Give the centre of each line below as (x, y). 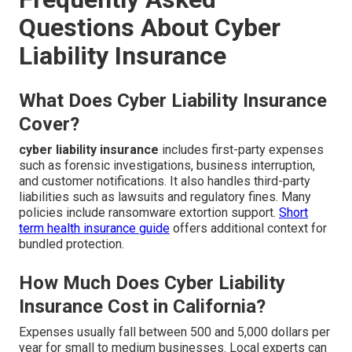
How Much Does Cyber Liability (152, 283)
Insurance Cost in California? (142, 307)
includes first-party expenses (241, 150)
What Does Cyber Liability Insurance (173, 101)
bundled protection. (71, 244)
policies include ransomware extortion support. (149, 213)
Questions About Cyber (150, 28)
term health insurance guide (94, 229)
